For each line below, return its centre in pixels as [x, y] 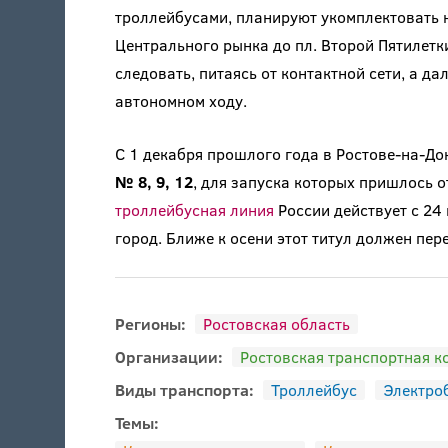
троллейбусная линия [194, 210]
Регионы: [152, 324]
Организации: [170, 357]
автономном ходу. [180, 101]
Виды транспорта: [186, 390]
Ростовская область [276, 324]
